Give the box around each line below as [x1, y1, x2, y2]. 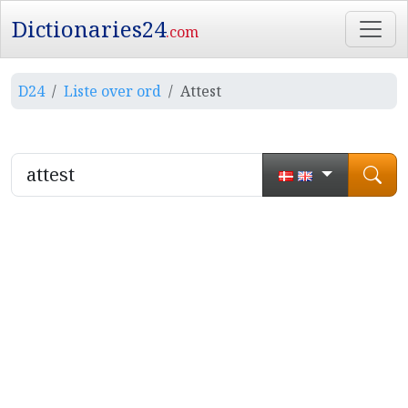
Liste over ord [64, 81, 161, 101]
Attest [180, 81, 221, 101]
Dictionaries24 [12, 14, 166, 44]
